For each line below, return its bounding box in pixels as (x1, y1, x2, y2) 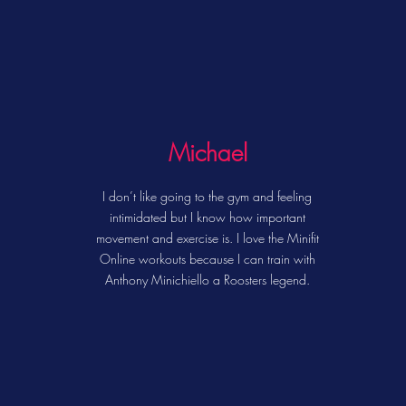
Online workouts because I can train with (99, 250, 315, 267)
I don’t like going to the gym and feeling (102, 188, 313, 205)
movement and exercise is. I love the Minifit (95, 229, 319, 246)
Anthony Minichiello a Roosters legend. (104, 271, 310, 288)
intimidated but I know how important (109, 208, 305, 226)
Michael (168, 138, 247, 169)
